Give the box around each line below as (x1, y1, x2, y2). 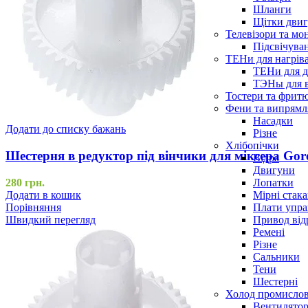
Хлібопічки (225, 139, 279, 151)
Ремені (253, 225, 285, 238)
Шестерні (253, 275, 298, 287)
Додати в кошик (5, 188, 81, 201)
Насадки (253, 114, 293, 126)
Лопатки (253, 176, 294, 188)
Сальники (253, 250, 300, 263)
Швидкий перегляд (5, 213, 96, 225)
